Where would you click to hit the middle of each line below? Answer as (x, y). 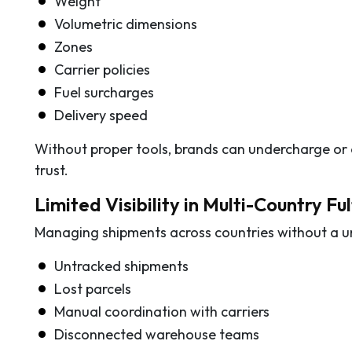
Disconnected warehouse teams (157, 334)
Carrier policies (102, 69)
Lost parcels (93, 288)
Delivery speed (101, 115)
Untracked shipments (121, 266)
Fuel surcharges (104, 92)
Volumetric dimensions (126, 24)
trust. (51, 170)
